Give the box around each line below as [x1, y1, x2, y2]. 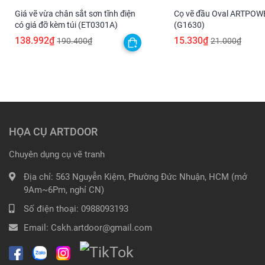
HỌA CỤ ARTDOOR [9, 125, 98, 138]
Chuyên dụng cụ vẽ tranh [9, 149, 105, 160]
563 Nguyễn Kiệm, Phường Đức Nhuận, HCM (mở [56, 172, 247, 183]
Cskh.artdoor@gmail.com [51, 222, 152, 234]
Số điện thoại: [24, 203, 81, 215]
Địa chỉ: [24, 172, 56, 183]
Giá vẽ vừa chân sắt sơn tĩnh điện [15, 9, 135, 19]
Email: [24, 222, 51, 234]
